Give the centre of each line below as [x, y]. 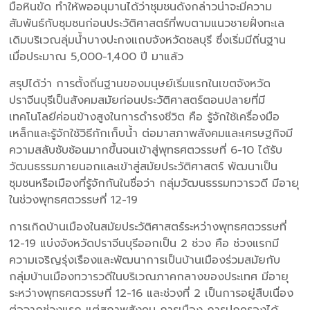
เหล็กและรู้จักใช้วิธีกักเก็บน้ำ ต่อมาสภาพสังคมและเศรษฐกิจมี [151, 133]
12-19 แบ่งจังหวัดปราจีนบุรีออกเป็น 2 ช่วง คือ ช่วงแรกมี [144, 243]
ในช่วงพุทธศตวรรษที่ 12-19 [74, 200]
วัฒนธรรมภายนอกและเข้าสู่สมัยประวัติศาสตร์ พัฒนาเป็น [144, 166]
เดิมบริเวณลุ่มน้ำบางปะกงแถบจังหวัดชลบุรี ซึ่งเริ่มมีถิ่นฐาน [148, 40]
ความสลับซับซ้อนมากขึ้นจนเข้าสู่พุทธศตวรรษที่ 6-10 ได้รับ [146, 150]
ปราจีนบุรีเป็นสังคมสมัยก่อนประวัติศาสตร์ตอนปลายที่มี [137, 100]
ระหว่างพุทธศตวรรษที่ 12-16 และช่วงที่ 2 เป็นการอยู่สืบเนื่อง [152, 293]
